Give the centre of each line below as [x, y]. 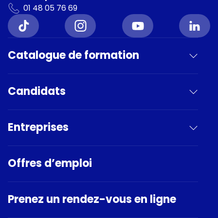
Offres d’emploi [50, 163]
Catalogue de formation [73, 55]
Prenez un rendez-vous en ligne [92, 200]
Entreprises [38, 127]
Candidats [37, 91]
